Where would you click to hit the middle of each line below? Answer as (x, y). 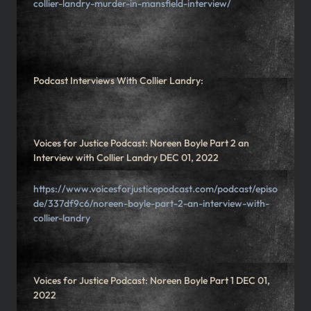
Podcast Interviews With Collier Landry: (118, 81)
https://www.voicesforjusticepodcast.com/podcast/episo (155, 189)
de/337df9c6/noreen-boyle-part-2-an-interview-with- (151, 204)
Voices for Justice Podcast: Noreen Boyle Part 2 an (141, 143)
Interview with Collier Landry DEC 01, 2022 (126, 158)
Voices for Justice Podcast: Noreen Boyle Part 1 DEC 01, (152, 281)
